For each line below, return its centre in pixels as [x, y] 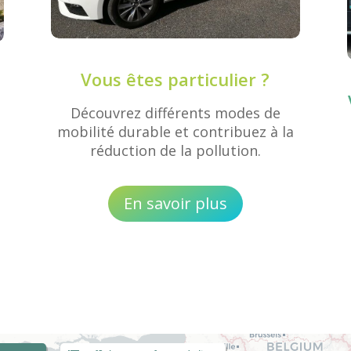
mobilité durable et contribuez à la [175, 132]
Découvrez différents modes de [175, 113]
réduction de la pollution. [175, 151]
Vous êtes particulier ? [175, 80]
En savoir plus [175, 203]
